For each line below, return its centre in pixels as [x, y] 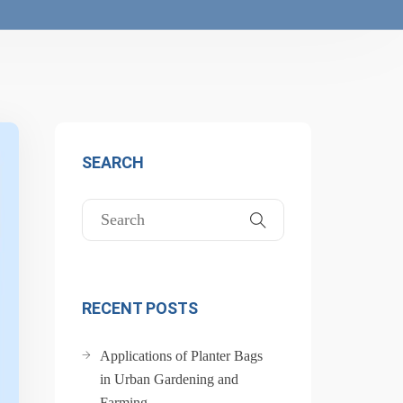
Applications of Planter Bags [181, 356]
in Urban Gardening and [169, 379]
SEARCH [113, 162]
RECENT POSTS [140, 308]
